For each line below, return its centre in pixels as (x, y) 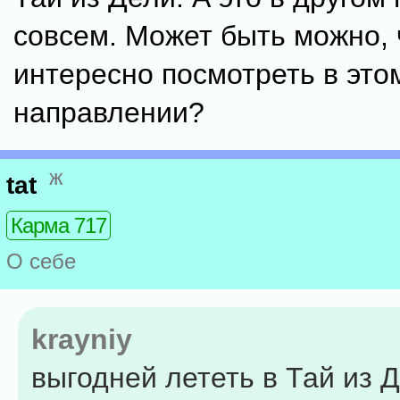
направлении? (109, 112)
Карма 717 (58, 226)
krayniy (82, 339)
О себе (41, 262)
